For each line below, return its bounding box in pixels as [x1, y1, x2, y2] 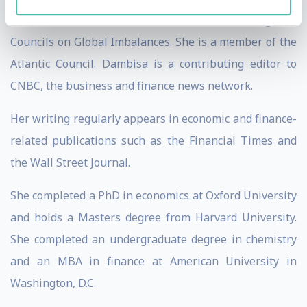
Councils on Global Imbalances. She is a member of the [10, 34, 297, 49]
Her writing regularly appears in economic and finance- [10, 111, 297, 126]
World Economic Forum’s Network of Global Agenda [10, 12, 297, 27]
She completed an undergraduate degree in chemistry [10, 232, 297, 247]
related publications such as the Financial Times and [10, 133, 297, 148]
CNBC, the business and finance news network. [10, 78, 253, 93]
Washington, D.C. [10, 275, 96, 291]
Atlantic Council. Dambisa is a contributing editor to [10, 56, 297, 71]
